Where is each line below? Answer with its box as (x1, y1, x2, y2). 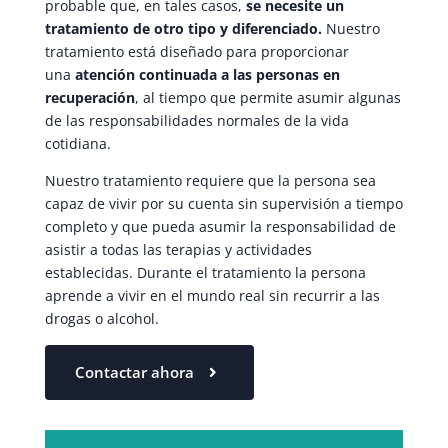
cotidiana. (44, 134, 111, 154)
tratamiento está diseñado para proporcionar (44, 42, 349, 62)
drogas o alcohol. (44, 309, 159, 329)
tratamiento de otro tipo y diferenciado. (44, 19, 322, 39)
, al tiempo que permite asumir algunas (134, 88, 401, 108)
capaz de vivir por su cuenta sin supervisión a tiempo (44, 194, 403, 214)
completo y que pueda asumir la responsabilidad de (44, 217, 396, 237)
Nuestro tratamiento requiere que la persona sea (44, 171, 376, 191)
